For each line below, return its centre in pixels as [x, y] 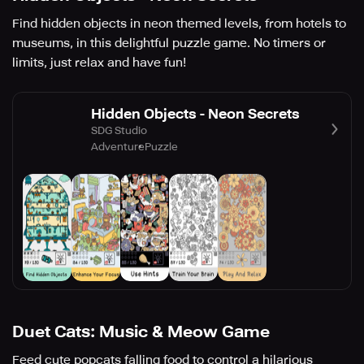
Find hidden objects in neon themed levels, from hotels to [179, 24]
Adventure [118, 146]
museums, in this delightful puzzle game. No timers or [169, 43]
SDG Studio [119, 130]
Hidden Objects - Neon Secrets [195, 113]
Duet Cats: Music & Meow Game [141, 332]
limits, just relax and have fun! [99, 63]
